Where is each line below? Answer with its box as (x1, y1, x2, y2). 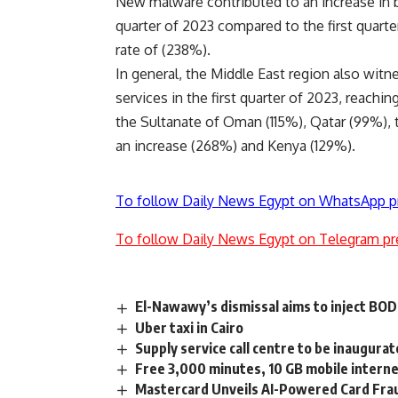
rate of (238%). (115, 41, 211, 60)
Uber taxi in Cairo (135, 318, 244, 337)
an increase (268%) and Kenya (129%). (115, 137, 355, 155)
